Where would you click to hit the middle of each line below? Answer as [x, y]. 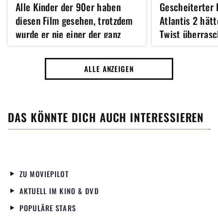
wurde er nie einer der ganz [68, 34]
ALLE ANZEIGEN [109, 69]
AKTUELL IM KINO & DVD [59, 191]
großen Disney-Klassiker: [64, 48]
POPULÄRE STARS [48, 208]
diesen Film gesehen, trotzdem [74, 21]
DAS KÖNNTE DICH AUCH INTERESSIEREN [106, 118]
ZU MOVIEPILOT [44, 174]
